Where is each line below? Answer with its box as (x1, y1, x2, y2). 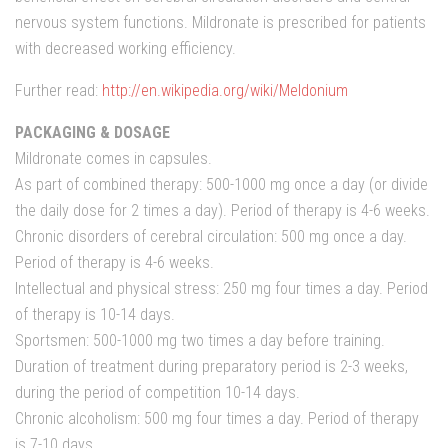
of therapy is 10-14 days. (15, 304, 175, 324)
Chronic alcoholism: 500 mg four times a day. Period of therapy (15, 408, 419, 428)
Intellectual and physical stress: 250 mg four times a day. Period (15, 278, 428, 298)
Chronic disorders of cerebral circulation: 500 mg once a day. (15, 226, 407, 246)
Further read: (15, 80, 102, 100)
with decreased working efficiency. (15, 38, 236, 58)
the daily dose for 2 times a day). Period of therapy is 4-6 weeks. (15, 200, 430, 220)
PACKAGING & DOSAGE (15, 122, 170, 142)
